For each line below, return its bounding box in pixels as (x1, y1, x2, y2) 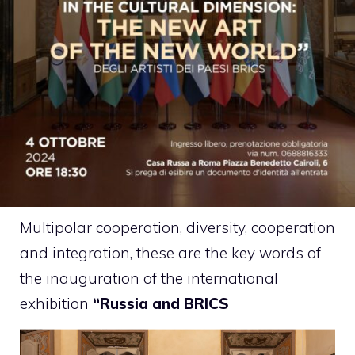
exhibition (20, 294, 93, 313)
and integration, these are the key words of (20, 243, 321, 262)
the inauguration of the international (20, 269, 278, 288)
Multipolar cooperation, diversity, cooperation (20, 218, 335, 237)
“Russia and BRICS (93, 294, 229, 313)
